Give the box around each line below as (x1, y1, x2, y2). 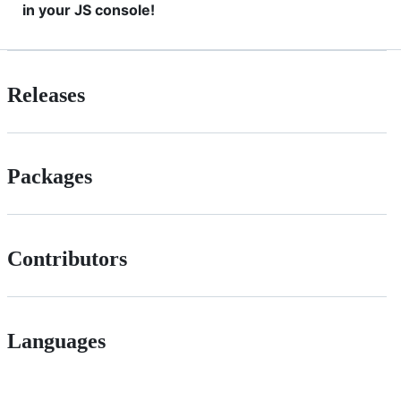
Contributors (7, 247, 127, 271)
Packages (7, 165, 92, 189)
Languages (7, 329, 106, 354)
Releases (7, 82, 85, 107)
